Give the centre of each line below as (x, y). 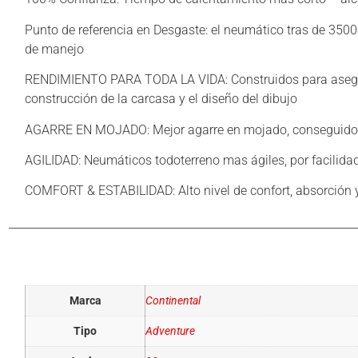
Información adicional (125, 261)
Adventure (171, 331)
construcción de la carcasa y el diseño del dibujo (161, 99)
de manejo (55, 49)
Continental (173, 300)
